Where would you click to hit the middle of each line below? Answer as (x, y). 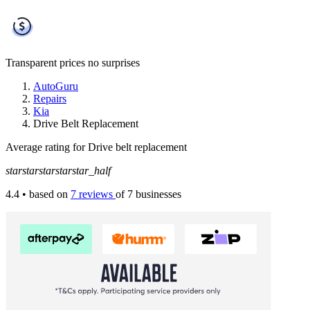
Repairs (50, 98)
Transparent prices (45, 62)
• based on (45, 194)
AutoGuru (56, 86)
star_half (91, 170)
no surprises (114, 62)
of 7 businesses (148, 194)
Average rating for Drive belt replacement (96, 147)
